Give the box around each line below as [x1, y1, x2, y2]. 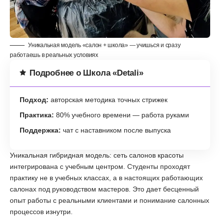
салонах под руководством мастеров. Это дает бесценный [10, 185, 199, 193]
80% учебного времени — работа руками [54, 110, 189, 119]
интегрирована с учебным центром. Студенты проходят [10, 162, 190, 170]
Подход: [20, 95, 49, 104]
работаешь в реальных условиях [10, 51, 98, 58]
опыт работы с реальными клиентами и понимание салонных [10, 196, 209, 204]
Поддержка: [20, 126, 61, 134]
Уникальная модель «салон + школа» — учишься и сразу [28, 41, 181, 49]
